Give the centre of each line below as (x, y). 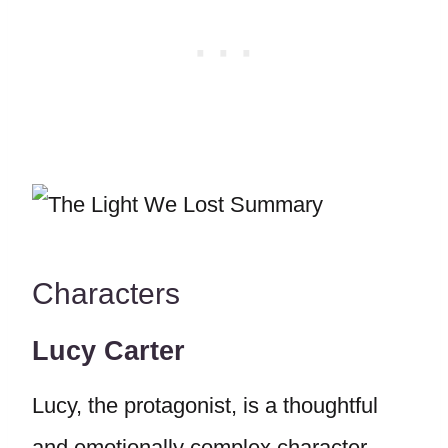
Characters (106, 293)
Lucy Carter (108, 351)
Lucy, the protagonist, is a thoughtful (205, 405)
